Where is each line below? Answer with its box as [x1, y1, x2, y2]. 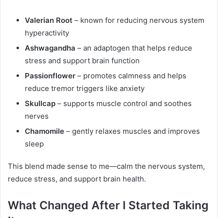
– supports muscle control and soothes [55, 98, 192, 108]
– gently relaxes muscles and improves [64, 126, 200, 136]
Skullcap [25, 98, 55, 108]
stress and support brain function [25, 55, 140, 65]
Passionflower [25, 71, 75, 80]
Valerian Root [25, 15, 73, 25]
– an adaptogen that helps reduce [75, 43, 192, 53]
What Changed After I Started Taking [8, 198, 208, 212]
